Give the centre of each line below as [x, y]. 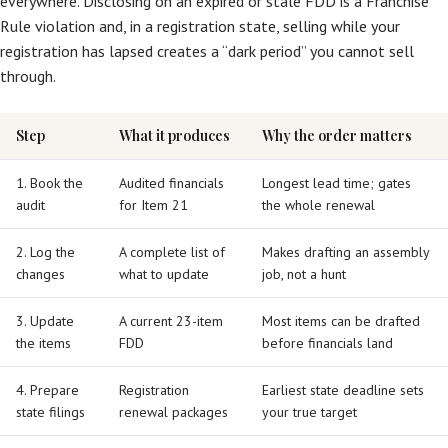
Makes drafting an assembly [346, 252]
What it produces [174, 135]
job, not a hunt [304, 274]
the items [43, 343]
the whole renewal [318, 205]
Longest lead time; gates [336, 183]
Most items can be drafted [341, 321]
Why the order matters [337, 135]
